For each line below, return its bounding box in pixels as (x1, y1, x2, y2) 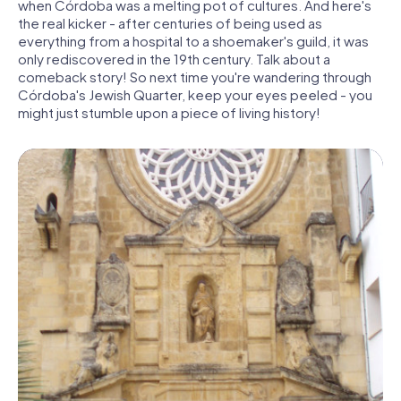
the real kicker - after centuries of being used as (18, 14, 322, 32)
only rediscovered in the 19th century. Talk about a (18, 50, 330, 68)
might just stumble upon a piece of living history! (18, 104, 320, 122)
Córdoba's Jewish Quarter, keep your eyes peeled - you (18, 86, 372, 104)
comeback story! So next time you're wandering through (18, 68, 371, 86)
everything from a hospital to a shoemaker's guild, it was (18, 32, 369, 50)
